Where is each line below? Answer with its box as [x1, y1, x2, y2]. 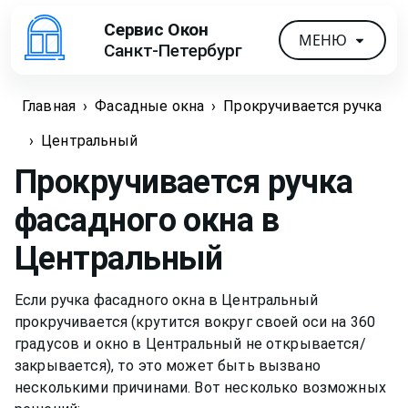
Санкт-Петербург [104, 39, 242, 61]
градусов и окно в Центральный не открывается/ [15, 334, 366, 352]
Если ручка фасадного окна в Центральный [15, 291, 318, 309]
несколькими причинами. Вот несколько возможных [15, 378, 386, 396]
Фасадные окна [95, 97, 205, 116]
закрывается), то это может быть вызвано [15, 356, 321, 374]
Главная [22, 97, 76, 116]
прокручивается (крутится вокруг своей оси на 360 [15, 312, 376, 331]
